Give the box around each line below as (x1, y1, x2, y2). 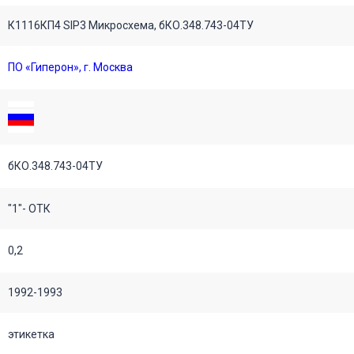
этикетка (8, 327, 55, 341)
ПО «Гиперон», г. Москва (8, 60, 133, 73)
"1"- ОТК (8, 201, 51, 215)
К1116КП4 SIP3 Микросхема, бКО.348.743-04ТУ (8, 18, 254, 32)
